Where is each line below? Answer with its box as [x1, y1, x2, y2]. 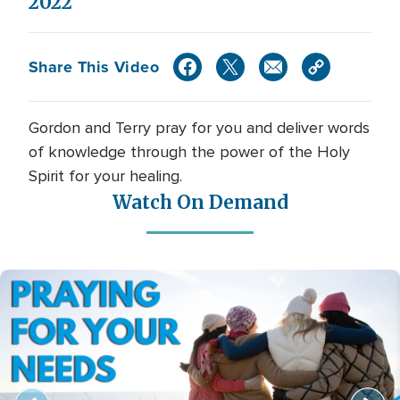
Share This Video [29, 54, 160, 79]
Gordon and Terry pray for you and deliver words [29, 118, 370, 137]
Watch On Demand [112, 191, 288, 214]
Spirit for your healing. [29, 166, 182, 186]
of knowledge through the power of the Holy [29, 142, 350, 162]
